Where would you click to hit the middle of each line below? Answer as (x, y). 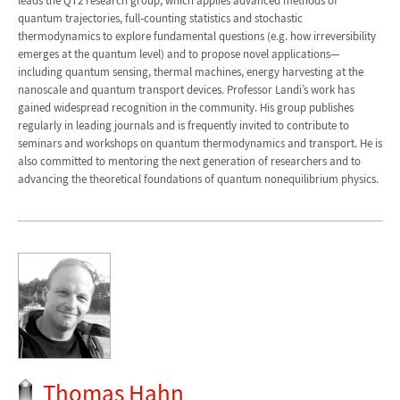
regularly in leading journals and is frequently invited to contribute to (183, 125)
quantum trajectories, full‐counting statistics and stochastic (160, 18)
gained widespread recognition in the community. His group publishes (185, 107)
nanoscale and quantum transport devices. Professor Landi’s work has (186, 89)
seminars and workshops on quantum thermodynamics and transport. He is (200, 143)
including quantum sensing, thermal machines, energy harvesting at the (190, 71)
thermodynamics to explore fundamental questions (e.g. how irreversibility (196, 36)
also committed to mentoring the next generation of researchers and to (189, 161)
